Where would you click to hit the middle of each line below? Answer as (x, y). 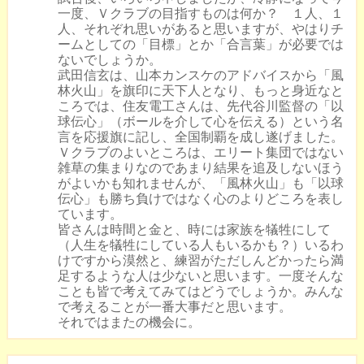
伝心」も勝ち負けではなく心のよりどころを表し (201, 199)
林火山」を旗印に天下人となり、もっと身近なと (201, 91)
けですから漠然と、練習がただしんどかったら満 (201, 260)
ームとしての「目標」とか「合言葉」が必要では (201, 44)
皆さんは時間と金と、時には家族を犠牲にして (194, 230)
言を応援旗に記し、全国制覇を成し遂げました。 (201, 137)
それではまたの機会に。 (129, 322)
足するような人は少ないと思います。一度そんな (201, 276)
